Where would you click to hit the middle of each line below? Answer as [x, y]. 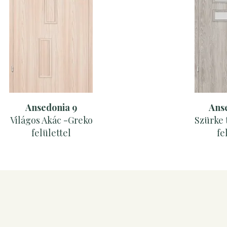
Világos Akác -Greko [51, 120]
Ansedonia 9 [51, 108]
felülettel [51, 133]
